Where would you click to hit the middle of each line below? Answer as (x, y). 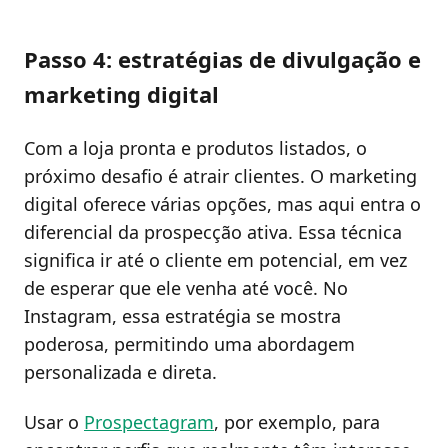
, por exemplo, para (297, 421)
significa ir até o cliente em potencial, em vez (215, 260)
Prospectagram (149, 421)
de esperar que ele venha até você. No (186, 288)
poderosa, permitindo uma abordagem (189, 344)
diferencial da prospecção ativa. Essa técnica (213, 232)
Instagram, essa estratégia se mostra (182, 316)
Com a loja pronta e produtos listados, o (195, 148)
